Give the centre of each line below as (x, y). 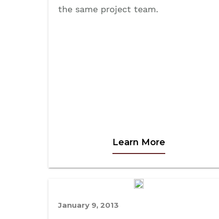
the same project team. (108, 9)
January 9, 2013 (88, 205)
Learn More (139, 142)
